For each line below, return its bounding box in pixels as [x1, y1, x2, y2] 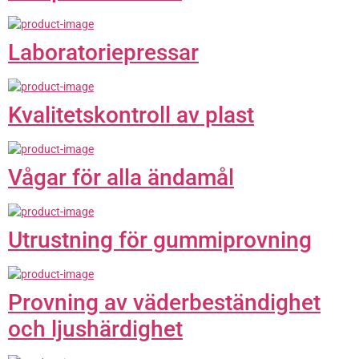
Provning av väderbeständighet [8, 289, 321, 317]
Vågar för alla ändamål [8, 164, 234, 192]
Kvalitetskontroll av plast [8, 102, 254, 129]
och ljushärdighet [8, 316, 183, 343]
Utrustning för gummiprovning [8, 227, 312, 254]
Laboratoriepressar [8, 39, 199, 67]
